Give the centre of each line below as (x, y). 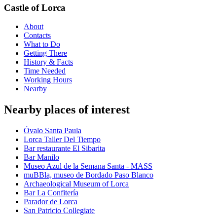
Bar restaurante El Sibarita (64, 148)
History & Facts (48, 62)
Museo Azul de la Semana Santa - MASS (88, 166)
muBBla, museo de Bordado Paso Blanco (89, 175)
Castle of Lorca (35, 7)
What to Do (42, 44)
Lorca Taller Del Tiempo (62, 140)
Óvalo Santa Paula (53, 131)
